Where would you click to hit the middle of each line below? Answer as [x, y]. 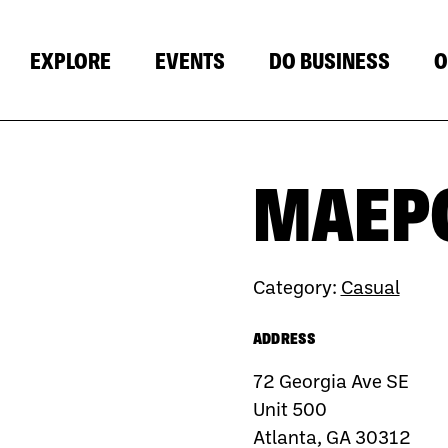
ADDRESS [284, 338]
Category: [296, 286]
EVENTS [190, 61]
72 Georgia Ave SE [330, 380]
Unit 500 [289, 408]
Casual [370, 286]
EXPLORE [70, 61]
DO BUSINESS [329, 61]
